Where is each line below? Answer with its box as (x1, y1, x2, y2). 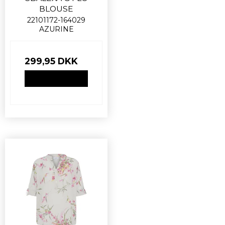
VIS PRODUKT (34, 74, 78, 82)
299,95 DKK (25, 56, 78, 67)
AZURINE (39, 25, 74, 34)
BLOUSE (39, 4, 73, 14)
